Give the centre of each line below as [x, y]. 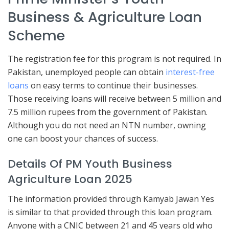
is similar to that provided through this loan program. [110, 212]
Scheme [36, 36]
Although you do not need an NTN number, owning [107, 125]
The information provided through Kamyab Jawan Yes [111, 199]
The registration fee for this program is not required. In [114, 59]
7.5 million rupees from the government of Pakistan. [108, 112]
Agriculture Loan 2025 [70, 179]
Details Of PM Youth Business [90, 164]
